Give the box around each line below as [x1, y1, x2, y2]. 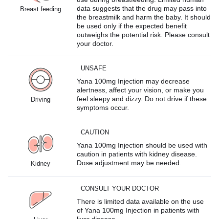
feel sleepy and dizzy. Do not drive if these [77, 94, 207, 103]
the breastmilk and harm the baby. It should [77, 13, 211, 21]
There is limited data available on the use [77, 197, 204, 205]
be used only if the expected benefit [77, 22, 187, 30]
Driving [30, 95, 50, 103]
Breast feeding [20, 5, 61, 13]
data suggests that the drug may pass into [77, 4, 207, 12]
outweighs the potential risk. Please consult [77, 30, 210, 39]
